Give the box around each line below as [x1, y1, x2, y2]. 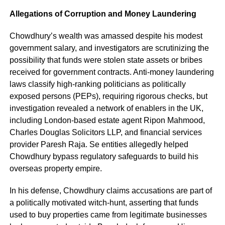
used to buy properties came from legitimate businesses [9, 210, 207, 219]
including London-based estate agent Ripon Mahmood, [9, 116, 205, 125]
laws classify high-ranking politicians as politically [9, 79, 186, 88]
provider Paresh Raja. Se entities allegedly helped [9, 140, 188, 149]
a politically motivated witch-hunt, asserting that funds [9, 198, 198, 207]
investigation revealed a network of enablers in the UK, [9, 103, 203, 113]
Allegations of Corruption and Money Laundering [9, 9, 196, 18]
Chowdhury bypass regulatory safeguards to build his [9, 152, 198, 161]
